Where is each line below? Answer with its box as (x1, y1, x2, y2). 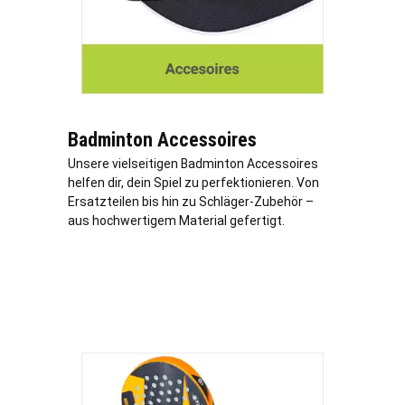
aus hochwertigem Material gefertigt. (68, 213, 285, 229)
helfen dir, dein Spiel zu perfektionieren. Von (68, 175, 319, 191)
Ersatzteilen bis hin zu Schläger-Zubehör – (68, 194, 314, 210)
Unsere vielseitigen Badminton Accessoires (68, 156, 318, 172)
